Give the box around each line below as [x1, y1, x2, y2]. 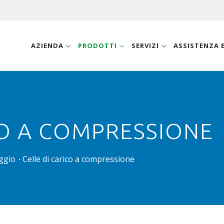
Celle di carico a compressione [22, 153, 134, 164]
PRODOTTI [78, 41, 119, 50]
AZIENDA [31, 41, 65, 50]
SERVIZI [131, 41, 161, 50]
